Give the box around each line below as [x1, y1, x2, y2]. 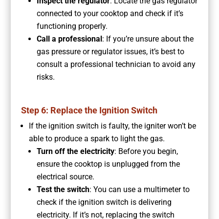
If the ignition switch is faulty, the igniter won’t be [28, 121, 196, 131]
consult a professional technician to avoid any [36, 60, 196, 69]
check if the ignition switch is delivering [36, 197, 172, 207]
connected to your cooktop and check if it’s [36, 9, 183, 19]
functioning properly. [36, 22, 108, 31]
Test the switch [36, 185, 89, 195]
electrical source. [36, 172, 94, 182]
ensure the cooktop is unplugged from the [36, 159, 180, 169]
